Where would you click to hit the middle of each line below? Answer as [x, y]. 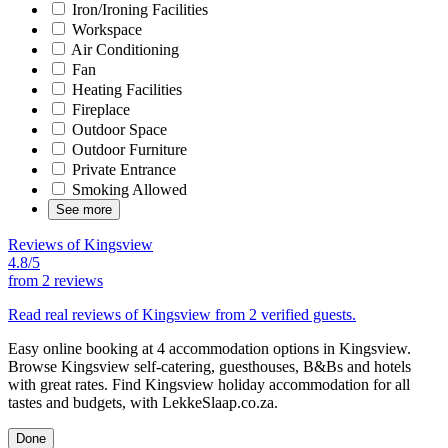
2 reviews [72, 280]
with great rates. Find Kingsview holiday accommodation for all [209, 384]
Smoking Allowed [127, 189]
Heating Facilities [125, 89]
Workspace [105, 29]
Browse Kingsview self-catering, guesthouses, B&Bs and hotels [209, 366]
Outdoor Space [117, 129]
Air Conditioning [123, 49]
